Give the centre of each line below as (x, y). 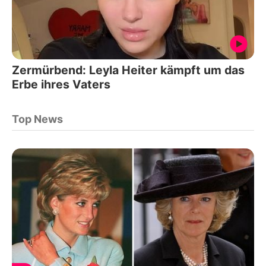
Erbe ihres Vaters (61, 84)
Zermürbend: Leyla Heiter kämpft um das (128, 70)
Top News (37, 119)
